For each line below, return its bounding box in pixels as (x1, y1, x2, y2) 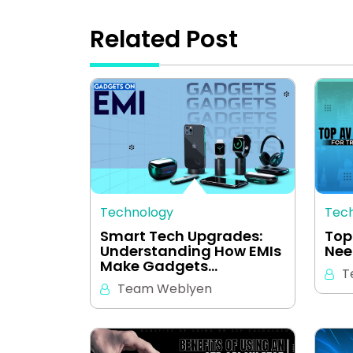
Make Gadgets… (100, 255, 217, 276)
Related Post (90, 23, 238, 56)
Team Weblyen (117, 279, 212, 298)
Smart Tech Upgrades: (100, 225, 262, 246)
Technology (100, 203, 173, 221)
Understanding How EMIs (100, 240, 281, 261)
